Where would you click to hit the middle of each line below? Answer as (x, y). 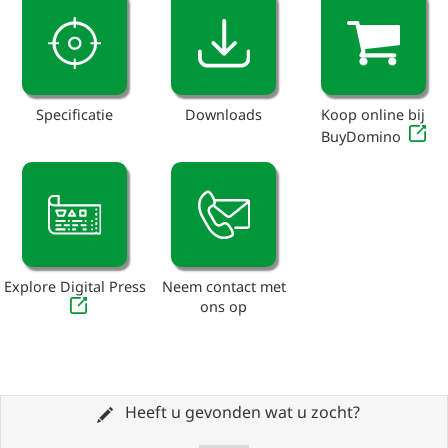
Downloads (224, 115)
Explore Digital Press (74, 286)
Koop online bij (373, 115)
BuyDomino (360, 137)
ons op (224, 306)
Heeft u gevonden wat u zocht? (240, 412)
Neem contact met (223, 286)
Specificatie (75, 115)
